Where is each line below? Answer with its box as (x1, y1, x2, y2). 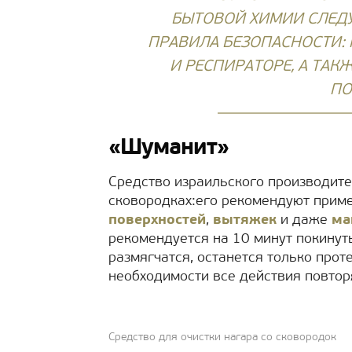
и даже (277, 213, 332, 228)
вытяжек (213, 213, 277, 228)
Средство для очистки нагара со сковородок (108, 332, 336, 343)
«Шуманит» (108, 137, 229, 159)
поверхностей (108, 213, 206, 228)
